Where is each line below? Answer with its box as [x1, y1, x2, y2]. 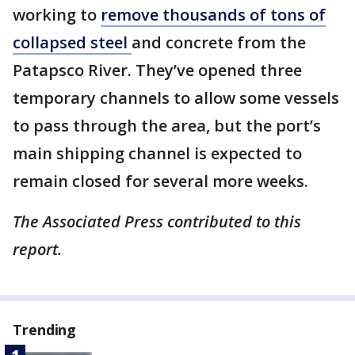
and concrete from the [132, 32, 306, 53]
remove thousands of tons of [101, 4, 326, 25]
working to [13, 4, 101, 25]
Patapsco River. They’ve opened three [13, 59, 302, 81]
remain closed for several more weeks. [13, 170, 308, 192]
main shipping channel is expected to [13, 143, 302, 164]
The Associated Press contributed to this [13, 211, 301, 232]
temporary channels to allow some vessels [13, 87, 339, 109]
